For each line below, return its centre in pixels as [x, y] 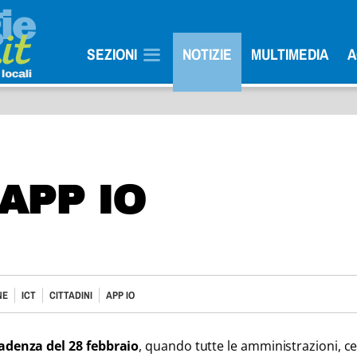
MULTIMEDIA [290, 54]
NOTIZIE [207, 54]
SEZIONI [112, 54]
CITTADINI [71, 295]
